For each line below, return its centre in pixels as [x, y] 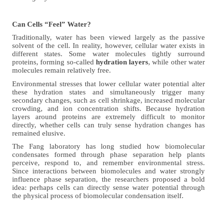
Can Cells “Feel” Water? [52, 24]
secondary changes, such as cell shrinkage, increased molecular [108, 100]
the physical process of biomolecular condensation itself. [98, 196]
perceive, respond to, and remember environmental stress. [108, 163]
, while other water [177, 62]
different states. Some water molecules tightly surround [108, 54]
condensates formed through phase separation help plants [108, 155]
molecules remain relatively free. [62, 70]
